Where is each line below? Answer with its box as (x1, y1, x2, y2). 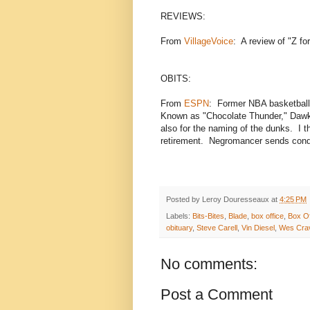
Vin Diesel (241, 224, 275, 232)
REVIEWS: (161, 11, 206, 22)
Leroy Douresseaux (202, 195, 269, 204)
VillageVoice (184, 36, 233, 47)
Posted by (166, 195, 202, 204)
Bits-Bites (192, 212, 224, 221)
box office (251, 212, 284, 221)
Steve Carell (197, 224, 237, 232)
